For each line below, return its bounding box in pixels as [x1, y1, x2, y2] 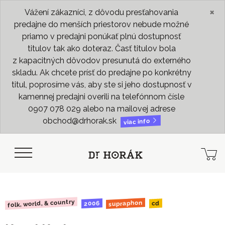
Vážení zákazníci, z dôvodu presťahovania [25, 8, 178, 17]
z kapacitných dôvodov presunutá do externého [12, 56, 191, 65]
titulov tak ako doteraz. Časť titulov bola [27, 44, 176, 53]
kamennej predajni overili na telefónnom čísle [19, 92, 184, 101]
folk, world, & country [7, 198, 75, 209]
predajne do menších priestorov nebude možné [14, 20, 189, 29]
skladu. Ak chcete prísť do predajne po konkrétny [12, 68, 191, 77]
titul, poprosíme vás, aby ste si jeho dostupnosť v [11, 80, 192, 89]
